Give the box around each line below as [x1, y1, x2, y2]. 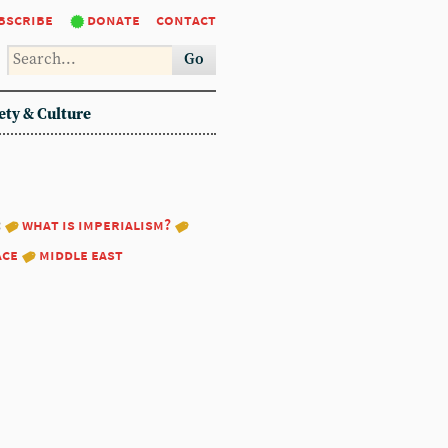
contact [156, 10, 216, 29]
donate [87, 10, 140, 29]
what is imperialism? [22, 215, 171, 234]
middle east [39, 245, 123, 264]
